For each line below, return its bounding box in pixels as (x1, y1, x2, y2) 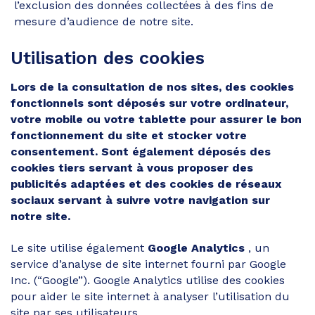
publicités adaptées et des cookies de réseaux (11, 177, 281, 191)
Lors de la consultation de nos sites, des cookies (11, 80, 294, 94)
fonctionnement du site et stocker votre (11, 129, 247, 142)
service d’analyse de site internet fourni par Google (11, 257, 286, 271)
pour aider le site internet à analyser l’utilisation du (11, 290, 290, 303)
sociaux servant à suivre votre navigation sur (11, 193, 270, 207)
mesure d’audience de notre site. (14, 14, 193, 28)
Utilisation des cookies (11, 48, 205, 68)
